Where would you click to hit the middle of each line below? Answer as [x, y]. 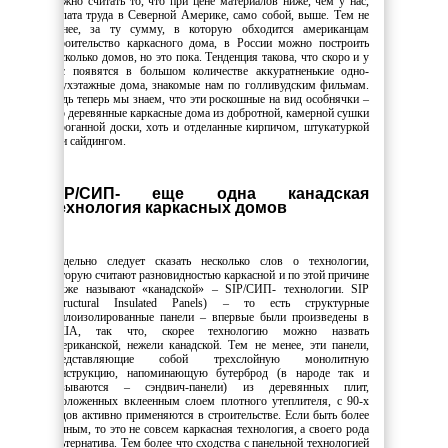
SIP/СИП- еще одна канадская [209, 193]
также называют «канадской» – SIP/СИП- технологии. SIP [209, 288]
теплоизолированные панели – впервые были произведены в [209, 316]
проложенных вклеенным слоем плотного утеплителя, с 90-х [209, 400]
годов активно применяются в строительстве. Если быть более [209, 414]
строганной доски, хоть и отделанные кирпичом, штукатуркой [209, 126]
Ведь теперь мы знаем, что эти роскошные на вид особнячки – [209, 98]
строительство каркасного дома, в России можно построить [209, 42]
